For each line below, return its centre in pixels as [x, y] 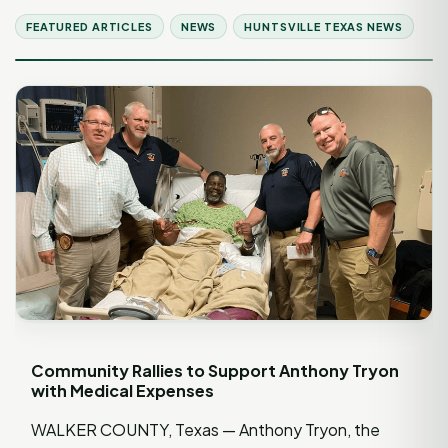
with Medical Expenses [122, 390]
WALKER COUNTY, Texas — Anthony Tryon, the [205, 429]
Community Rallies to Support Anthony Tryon [215, 370]
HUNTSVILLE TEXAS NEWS [323, 26]
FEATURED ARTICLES [89, 26]
